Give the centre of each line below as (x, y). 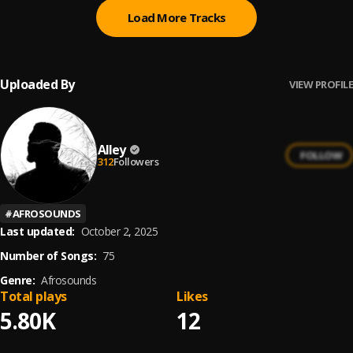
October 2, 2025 (119, 231)
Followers (136, 161)
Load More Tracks (176, 17)
